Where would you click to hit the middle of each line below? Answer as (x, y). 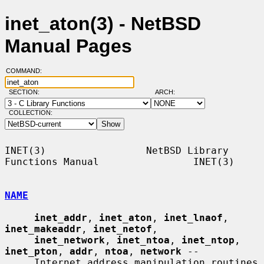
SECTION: (27, 92)
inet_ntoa (143, 240)
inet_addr (61, 217)
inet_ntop (208, 240)
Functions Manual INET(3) (120, 161)
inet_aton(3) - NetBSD (103, 24)
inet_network (70, 240)
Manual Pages (68, 46)
